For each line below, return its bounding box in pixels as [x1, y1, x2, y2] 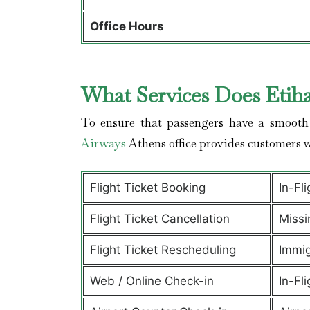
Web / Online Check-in [89, 274, 214, 288]
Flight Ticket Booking [89, 181, 206, 194]
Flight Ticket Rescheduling [89, 243, 236, 257]
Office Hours [89, 19, 167, 33]
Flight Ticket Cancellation [89, 212, 230, 226]
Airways [81, 135, 126, 151]
